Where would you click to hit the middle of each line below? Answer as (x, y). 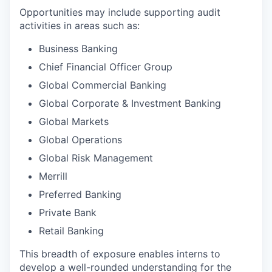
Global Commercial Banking (103, 85)
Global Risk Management (96, 158)
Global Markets (74, 121)
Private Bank (68, 212)
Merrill (53, 176)
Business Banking (78, 49)
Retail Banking (71, 231)
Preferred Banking (80, 194)
